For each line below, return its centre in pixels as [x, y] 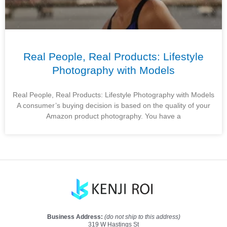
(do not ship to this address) [142, 217]
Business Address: [75, 217]
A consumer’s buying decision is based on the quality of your [113, 105]
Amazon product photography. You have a [113, 116]
